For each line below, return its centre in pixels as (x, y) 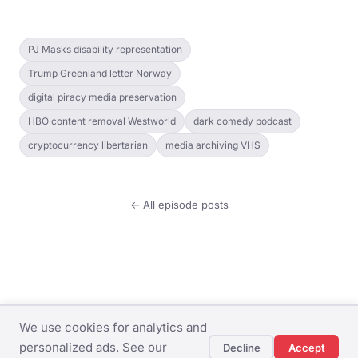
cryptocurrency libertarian (88, 145)
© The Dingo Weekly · (105, 339)
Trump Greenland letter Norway (100, 73)
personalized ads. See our (93, 347)
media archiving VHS (213, 145)
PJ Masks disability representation (105, 49)
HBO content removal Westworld (102, 121)
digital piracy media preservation (102, 97)
